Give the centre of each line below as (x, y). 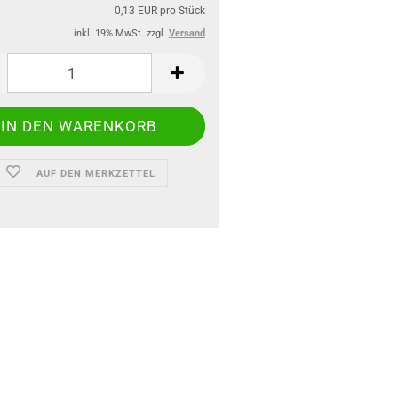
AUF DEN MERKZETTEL (96, 174)
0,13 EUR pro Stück (160, 11)
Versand (187, 33)
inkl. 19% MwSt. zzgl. (121, 33)
